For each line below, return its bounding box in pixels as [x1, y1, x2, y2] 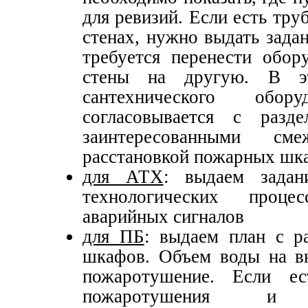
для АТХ [82, 166, 164, 188]
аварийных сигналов [82, 206, 244, 228]
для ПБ [82, 226, 144, 247]
